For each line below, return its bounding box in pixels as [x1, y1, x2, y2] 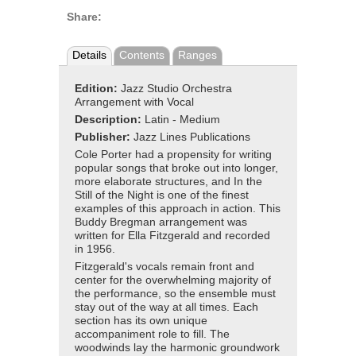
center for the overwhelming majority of [75, 273, 271, 286]
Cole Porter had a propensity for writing [75, 148, 272, 161]
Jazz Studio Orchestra [121, 82, 232, 95]
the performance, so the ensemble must [75, 287, 276, 300]
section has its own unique [75, 314, 207, 327]
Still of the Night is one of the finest [75, 188, 249, 201]
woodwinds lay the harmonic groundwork [75, 341, 280, 354]
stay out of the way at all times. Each [75, 300, 258, 313]
